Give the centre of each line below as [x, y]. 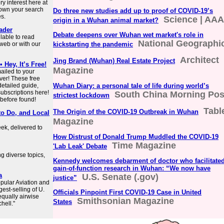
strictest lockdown [81, 95]
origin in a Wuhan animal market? [106, 20]
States [62, 202]
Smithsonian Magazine [125, 201]
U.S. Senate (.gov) [120, 177]
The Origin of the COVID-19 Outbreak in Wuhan [126, 112]
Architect [199, 60]
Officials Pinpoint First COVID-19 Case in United [127, 192]
